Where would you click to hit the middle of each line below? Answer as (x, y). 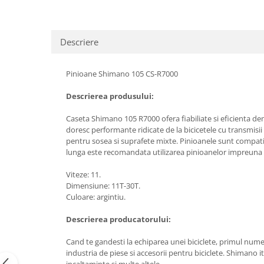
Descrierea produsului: (110, 96)
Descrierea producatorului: (118, 219)
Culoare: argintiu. (96, 197)
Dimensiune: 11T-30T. (103, 186)
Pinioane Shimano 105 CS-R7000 (122, 74)
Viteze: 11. (84, 174)
